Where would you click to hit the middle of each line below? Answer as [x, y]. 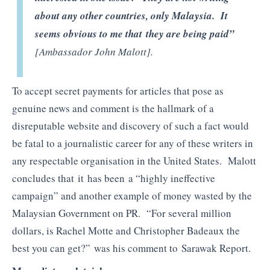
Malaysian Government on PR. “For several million [122, 213]
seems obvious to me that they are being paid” [135, 33]
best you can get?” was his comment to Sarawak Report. [131, 248]
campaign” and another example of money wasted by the [132, 196]
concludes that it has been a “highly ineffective [114, 178]
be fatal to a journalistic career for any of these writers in [133, 143]
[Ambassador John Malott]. [94, 51]
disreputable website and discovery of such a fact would [130, 126]
